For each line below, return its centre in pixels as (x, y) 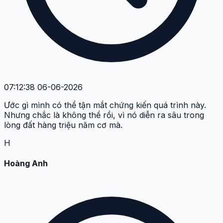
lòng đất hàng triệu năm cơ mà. (63, 125)
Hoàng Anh (26, 163)
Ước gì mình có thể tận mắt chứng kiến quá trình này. (105, 105)
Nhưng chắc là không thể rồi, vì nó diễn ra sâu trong (104, 115)
